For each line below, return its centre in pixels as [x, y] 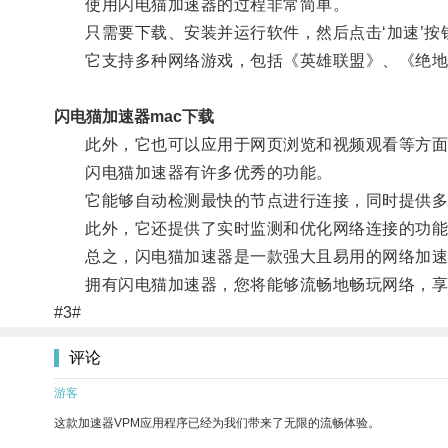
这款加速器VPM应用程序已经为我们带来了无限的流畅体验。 [217, 422]
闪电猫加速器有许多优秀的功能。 [193, 172]
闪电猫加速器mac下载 [133, 116]
